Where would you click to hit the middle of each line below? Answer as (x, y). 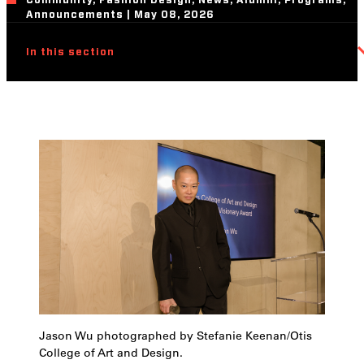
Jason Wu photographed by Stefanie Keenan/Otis (175, 336)
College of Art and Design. (111, 353)
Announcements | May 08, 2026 (120, 15)
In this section (70, 52)
